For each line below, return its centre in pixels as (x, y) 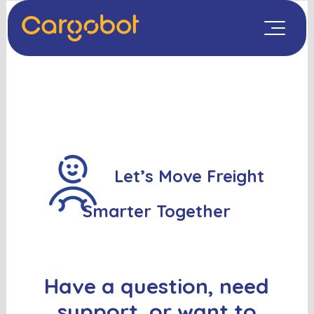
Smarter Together (157, 211)
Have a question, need (157, 286)
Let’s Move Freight (190, 176)
